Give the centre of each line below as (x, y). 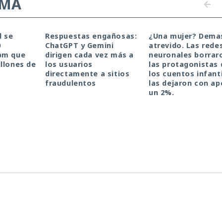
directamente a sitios (87, 73)
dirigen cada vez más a (89, 55)
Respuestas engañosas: (91, 36)
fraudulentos (71, 83)
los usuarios (69, 64)
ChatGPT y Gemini (80, 45)
